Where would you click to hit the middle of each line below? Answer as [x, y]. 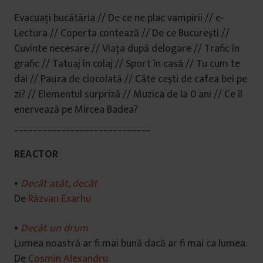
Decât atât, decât [59, 184]
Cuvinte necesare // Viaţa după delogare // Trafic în [127, 49]
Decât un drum [54, 228]
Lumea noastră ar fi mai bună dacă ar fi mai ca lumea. [131, 244]
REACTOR [36, 154]
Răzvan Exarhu [60, 199]
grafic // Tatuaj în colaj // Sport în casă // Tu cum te [127, 64]
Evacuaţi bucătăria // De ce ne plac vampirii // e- [119, 18]
